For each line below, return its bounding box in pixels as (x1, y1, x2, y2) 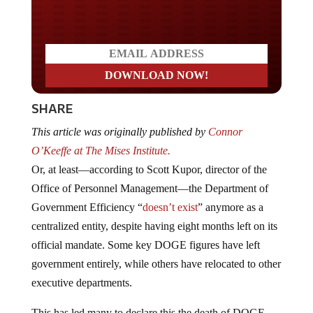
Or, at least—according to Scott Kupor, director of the (31, 163, 267, 175)
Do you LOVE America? (61, 2, 251, 24)
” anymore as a (197, 201, 263, 213)
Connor (208, 125, 242, 138)
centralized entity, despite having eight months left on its (31, 219, 277, 232)
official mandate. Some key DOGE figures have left (31, 238, 260, 251)
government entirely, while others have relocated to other (31, 257, 281, 270)
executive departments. (31, 276, 132, 289)
